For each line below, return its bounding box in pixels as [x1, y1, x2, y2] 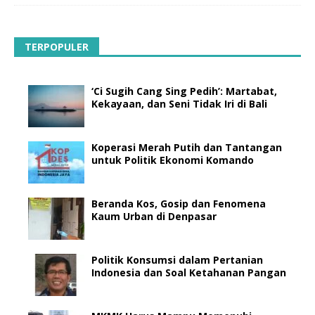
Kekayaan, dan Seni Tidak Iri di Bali [91, 97, 267, 111]
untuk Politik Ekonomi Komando [91, 153, 254, 167]
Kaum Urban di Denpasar [91, 210, 217, 224]
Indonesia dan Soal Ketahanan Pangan [91, 266, 286, 280]
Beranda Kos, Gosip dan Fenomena [91, 197, 266, 211]
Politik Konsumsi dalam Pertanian [91, 253, 263, 267]
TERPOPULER [25, 40, 89, 54]
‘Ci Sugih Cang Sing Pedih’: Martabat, [91, 84, 277, 98]
